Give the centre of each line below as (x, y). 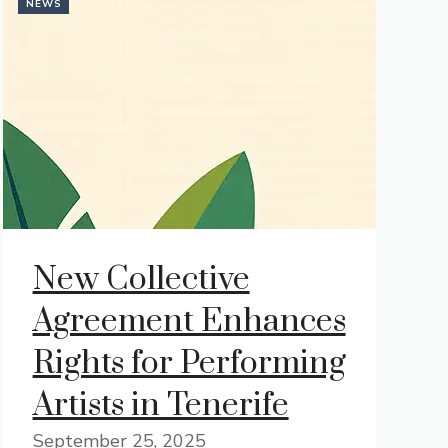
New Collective (141, 279)
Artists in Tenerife (160, 405)
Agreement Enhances (189, 321)
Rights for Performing (189, 363)
